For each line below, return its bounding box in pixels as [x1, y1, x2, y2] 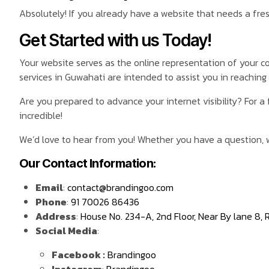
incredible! [19, 108, 62, 123]
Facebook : [52, 247, 106, 262]
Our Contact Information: [19, 156, 156, 171]
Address [35, 209, 77, 224]
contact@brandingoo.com [67, 180, 174, 195]
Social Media [35, 223, 98, 238]
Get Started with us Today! [19, 29, 212, 50]
